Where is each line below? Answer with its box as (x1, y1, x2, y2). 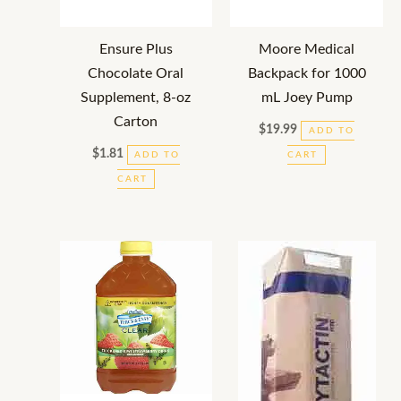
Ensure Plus (98, 43, 173, 57)
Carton (114, 115, 158, 130)
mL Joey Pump (260, 91, 353, 106)
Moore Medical (259, 43, 355, 57)
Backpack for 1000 (247, 67, 366, 81)
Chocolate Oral (88, 67, 184, 81)
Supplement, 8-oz (81, 91, 192, 106)
